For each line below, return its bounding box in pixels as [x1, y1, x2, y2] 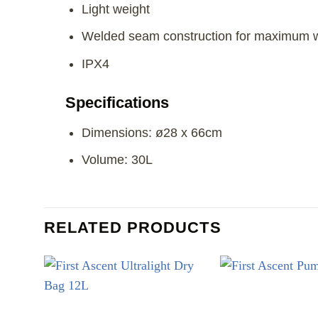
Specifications [65, 93, 169, 111]
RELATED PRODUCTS [44, 219, 221, 237]
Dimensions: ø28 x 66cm [81, 125, 222, 140]
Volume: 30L [81, 153, 153, 168]
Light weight [81, 1, 150, 16]
